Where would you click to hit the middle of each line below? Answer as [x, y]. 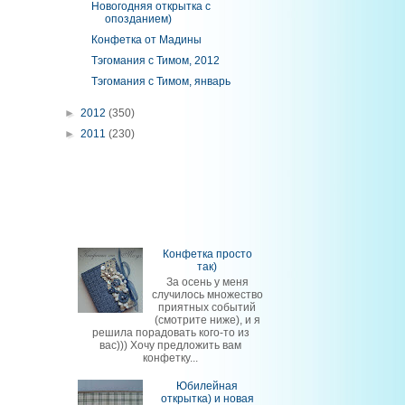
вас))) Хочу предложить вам [170, 345]
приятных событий [207, 307]
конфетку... [170, 358]
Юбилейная [207, 386]
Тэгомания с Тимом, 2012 [155, 61]
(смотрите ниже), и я [207, 320]
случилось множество [207, 294]
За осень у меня [207, 282]
